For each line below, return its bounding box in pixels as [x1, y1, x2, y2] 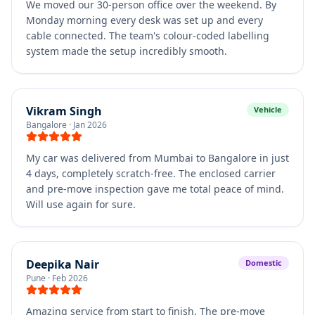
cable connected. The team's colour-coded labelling [26, 29, 269, 42]
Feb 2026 [52, 272, 88, 284]
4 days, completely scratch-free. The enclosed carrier [26, 167, 276, 180]
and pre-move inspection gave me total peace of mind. [26, 182, 284, 195]
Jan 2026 [73, 119, 107, 131]
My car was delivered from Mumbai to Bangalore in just [26, 151, 289, 165]
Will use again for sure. [26, 198, 136, 211]
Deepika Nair [26, 257, 99, 272]
